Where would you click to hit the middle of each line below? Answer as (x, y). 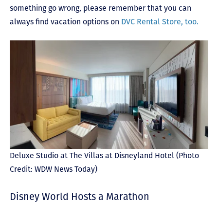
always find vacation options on (65, 21)
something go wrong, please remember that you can (100, 8)
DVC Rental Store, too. (160, 21)
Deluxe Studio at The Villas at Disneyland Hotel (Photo (104, 156)
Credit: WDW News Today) (54, 169)
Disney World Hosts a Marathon (80, 197)
